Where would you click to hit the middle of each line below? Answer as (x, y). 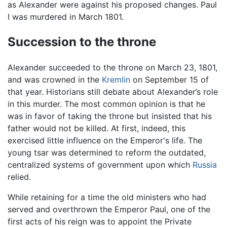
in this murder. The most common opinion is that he (106, 104)
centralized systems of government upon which (100, 165)
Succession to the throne (82, 42)
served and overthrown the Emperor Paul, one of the (109, 210)
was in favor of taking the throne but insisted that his (110, 116)
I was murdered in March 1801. (66, 17)
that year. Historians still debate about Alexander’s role (113, 92)
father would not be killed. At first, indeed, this (97, 128)
